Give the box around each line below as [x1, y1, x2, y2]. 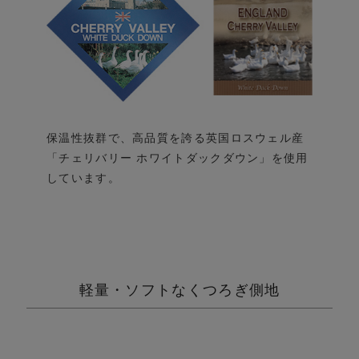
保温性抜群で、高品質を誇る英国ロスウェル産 [46, 132, 305, 145]
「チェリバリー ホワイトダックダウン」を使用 [46, 152, 309, 165]
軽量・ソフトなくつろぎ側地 [79, 282, 280, 299]
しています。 [46, 172, 120, 185]
